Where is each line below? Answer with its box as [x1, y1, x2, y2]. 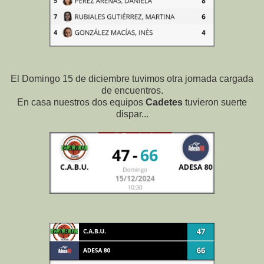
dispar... [115, 109, 148, 120]
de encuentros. [101, 85, 163, 96]
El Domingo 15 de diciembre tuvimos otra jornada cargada [11, 74, 253, 84]
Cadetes [146, 97, 183, 108]
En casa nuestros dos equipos [17, 97, 146, 108]
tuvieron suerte [183, 97, 247, 108]
